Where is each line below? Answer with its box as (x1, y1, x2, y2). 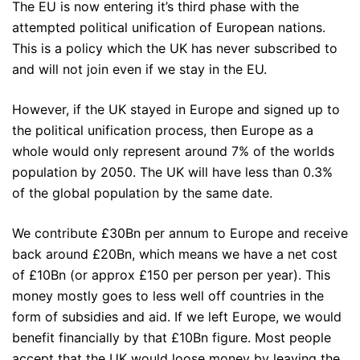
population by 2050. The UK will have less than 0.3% (12, 164, 333, 181)
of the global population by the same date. (12, 185, 272, 202)
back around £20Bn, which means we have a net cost (12, 246, 337, 263)
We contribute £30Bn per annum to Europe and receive (12, 225, 348, 242)
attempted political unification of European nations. (12, 19, 325, 36)
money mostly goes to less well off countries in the (12, 288, 324, 305)
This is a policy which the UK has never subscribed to (12, 40, 337, 57)
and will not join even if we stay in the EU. (12, 61, 267, 78)
